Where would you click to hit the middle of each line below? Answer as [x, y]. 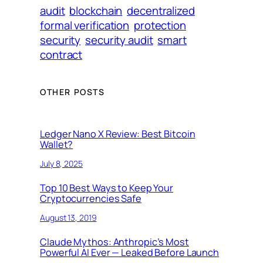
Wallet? [57, 145]
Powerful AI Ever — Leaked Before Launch [130, 253]
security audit [119, 40]
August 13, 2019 [68, 217]
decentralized [161, 11]
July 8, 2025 [61, 163]
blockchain [96, 11]
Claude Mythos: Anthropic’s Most [114, 242]
